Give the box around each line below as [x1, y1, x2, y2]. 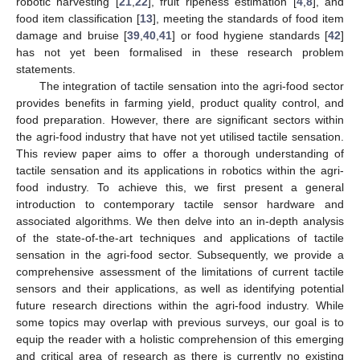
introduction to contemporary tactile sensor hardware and [16, 197, 344, 211]
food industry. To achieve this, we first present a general [16, 180, 344, 194]
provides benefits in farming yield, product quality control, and [16, 96, 344, 109]
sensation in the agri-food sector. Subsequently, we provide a [16, 247, 344, 261]
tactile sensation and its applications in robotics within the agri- [16, 163, 344, 177]
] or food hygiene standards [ [172, 28, 328, 42]
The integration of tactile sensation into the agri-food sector [39, 79, 344, 92]
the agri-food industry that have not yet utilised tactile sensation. [16, 129, 344, 143]
